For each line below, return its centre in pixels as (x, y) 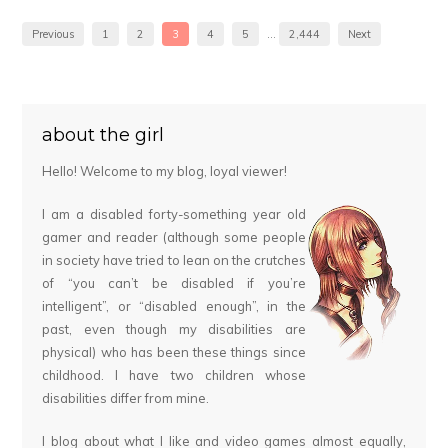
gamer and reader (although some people (174, 237)
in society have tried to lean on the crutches (174, 260)
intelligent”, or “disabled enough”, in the (174, 306)
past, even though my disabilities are (174, 329)
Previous (53, 34)
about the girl (103, 135)
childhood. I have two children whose (174, 375)
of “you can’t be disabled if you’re (174, 283)
